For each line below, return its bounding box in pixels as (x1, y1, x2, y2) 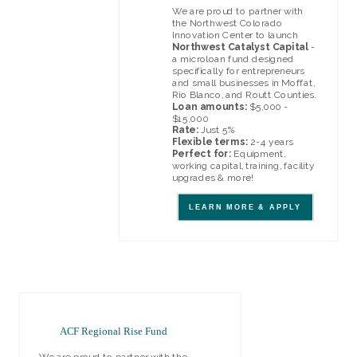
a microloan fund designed (171, 53, 294, 65)
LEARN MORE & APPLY (189, 202, 302, 212)
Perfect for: (171, 147, 232, 160)
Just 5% (198, 124, 235, 136)
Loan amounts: (171, 100, 247, 112)
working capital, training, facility (171, 159, 315, 172)
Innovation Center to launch (171, 29, 299, 41)
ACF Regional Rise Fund (59, 325, 168, 337)
